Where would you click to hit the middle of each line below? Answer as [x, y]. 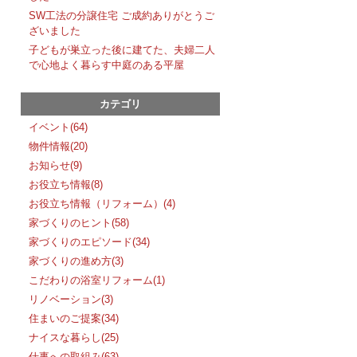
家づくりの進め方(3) [76, 261]
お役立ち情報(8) [66, 185]
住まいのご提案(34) [74, 319]
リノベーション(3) [71, 300]
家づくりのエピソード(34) [89, 242]
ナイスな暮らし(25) [74, 338]
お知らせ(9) [55, 166]
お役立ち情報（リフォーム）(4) [102, 204]
